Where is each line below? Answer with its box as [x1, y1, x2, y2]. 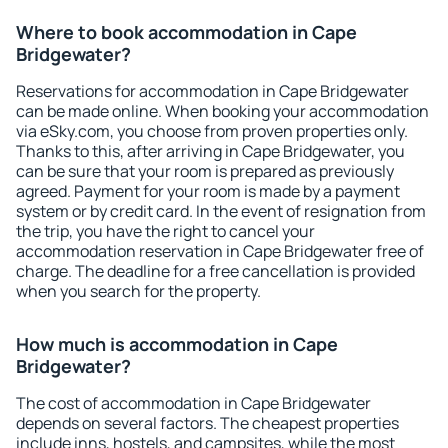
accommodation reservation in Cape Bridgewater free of [16, 240, 424, 262]
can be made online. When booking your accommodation [16, 100, 429, 122]
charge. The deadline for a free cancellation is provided [16, 260, 415, 282]
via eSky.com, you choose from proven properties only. [16, 120, 408, 142]
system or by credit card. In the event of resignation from [16, 200, 426, 222]
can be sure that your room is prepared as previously [16, 160, 394, 182]
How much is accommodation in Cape [16, 332, 338, 356]
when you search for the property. [16, 280, 261, 302]
